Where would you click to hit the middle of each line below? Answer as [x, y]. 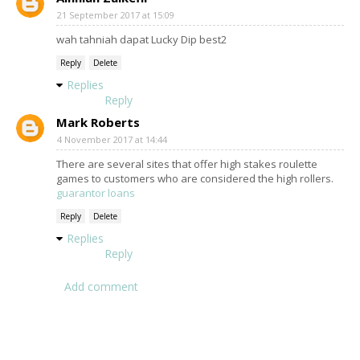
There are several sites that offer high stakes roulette [187, 164]
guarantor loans [96, 192]
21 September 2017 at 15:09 [116, 14]
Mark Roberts [98, 122]
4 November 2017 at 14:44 [112, 139]
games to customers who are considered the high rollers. [195, 178]
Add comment [101, 286]
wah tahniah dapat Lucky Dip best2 [141, 39]
